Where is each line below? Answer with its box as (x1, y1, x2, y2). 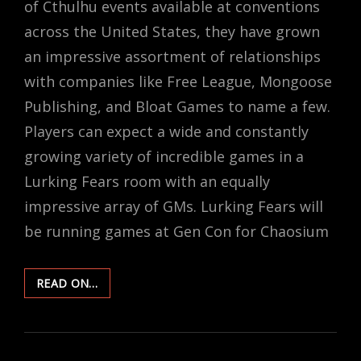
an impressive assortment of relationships (24, 46, 321, 66)
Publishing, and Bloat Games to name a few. (24, 96, 330, 116)
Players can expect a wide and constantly (24, 121, 309, 141)
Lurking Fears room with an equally (24, 171, 270, 191)
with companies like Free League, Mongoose (24, 71, 332, 91)
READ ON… (36, 275, 98, 291)
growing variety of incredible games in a (24, 146, 304, 166)
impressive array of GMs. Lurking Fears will (24, 196, 323, 216)
